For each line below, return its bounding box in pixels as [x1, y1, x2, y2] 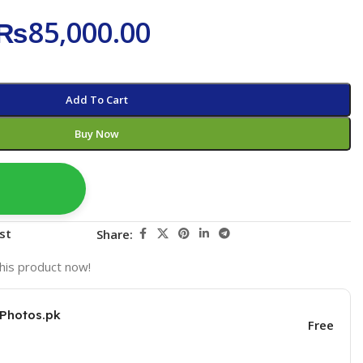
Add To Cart [65, 92, 128, 107]
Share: [96, 225, 134, 242]
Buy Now [74, 126, 119, 141]
